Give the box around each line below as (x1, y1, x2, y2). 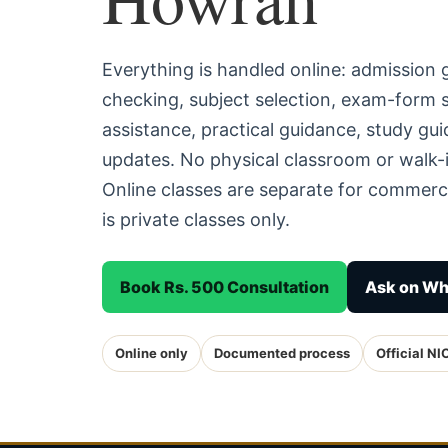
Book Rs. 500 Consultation (120, 277, 329, 297)
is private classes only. (102, 209, 290, 230)
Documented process (214, 345, 350, 361)
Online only (115, 345, 188, 361)
